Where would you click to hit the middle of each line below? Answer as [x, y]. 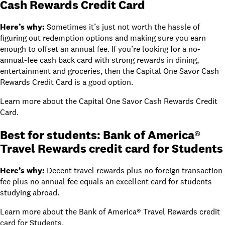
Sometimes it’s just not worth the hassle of [123, 27]
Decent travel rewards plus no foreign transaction [135, 171]
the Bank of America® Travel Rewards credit [143, 212]
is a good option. [103, 82]
